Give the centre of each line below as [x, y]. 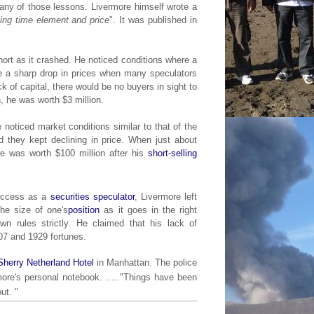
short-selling [172, 153]
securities [70, 196]
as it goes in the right [149, 210]
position [84, 210]
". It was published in [153, 20]
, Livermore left [166, 196]
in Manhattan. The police [147, 262]
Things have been [160, 277]
